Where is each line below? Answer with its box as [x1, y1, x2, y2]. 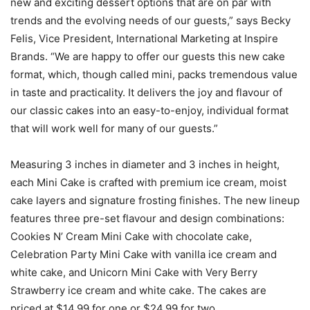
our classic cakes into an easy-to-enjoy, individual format [10, 104, 289, 118]
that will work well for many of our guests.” [10, 122, 218, 136]
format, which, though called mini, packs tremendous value [10, 68, 298, 82]
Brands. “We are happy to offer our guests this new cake [10, 50, 285, 64]
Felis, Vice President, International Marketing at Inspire [10, 32, 278, 46]
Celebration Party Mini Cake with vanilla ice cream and [10, 248, 277, 262]
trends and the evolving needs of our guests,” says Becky [10, 14, 291, 28]
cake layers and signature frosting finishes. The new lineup [10, 194, 300, 208]
